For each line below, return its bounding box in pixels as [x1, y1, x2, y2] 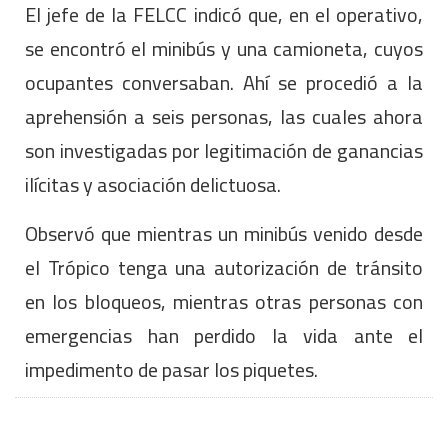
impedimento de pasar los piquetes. [25, 350, 318, 388]
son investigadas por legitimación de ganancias [25, 131, 423, 169]
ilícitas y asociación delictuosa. [25, 165, 281, 203]
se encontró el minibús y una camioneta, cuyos [25, 29, 423, 67]
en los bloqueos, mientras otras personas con [25, 282, 423, 320]
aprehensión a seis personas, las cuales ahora [25, 97, 423, 135]
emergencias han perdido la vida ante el [25, 316, 423, 354]
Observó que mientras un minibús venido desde [25, 214, 423, 252]
